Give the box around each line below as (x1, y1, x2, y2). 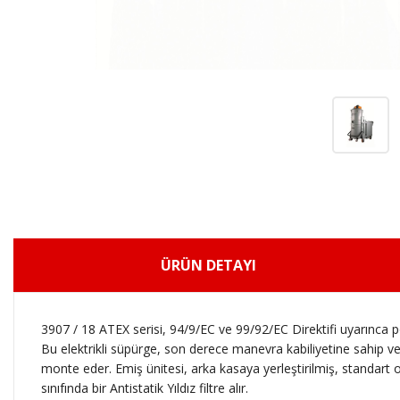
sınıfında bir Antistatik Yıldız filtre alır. (41, 379, 248, 397)
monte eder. (41, 360, 115, 378)
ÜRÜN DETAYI (161, 255, 257, 276)
